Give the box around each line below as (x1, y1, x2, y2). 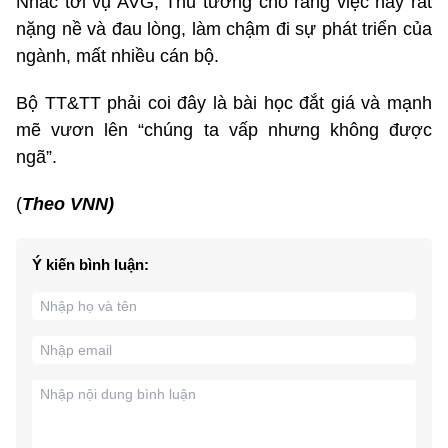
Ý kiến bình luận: (32, 256, 149, 274)
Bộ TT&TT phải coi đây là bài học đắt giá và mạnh (16, 93, 432, 114)
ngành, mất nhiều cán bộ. (16, 46, 219, 67)
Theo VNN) (22, 194, 114, 215)
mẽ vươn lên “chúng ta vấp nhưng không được (16, 120, 432, 141)
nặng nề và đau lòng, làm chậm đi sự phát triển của (16, 19, 432, 40)
